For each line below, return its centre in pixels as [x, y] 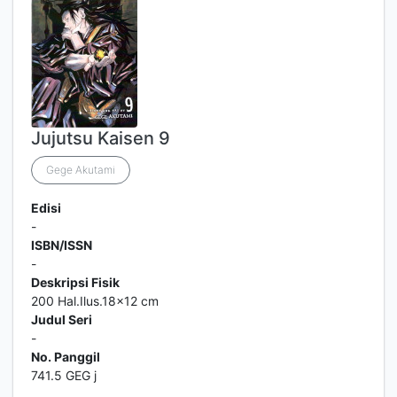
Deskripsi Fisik [75, 282]
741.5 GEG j [64, 375]
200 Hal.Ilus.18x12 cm [95, 301]
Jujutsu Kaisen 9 [101, 138]
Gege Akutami [81, 170]
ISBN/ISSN [62, 245]
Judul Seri [62, 319]
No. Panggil [66, 357]
